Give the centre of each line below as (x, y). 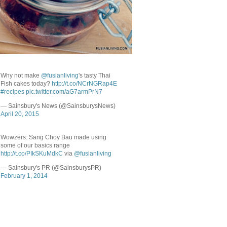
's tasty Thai (94, 75)
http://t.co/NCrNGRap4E (84, 83)
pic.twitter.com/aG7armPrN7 (64, 91)
